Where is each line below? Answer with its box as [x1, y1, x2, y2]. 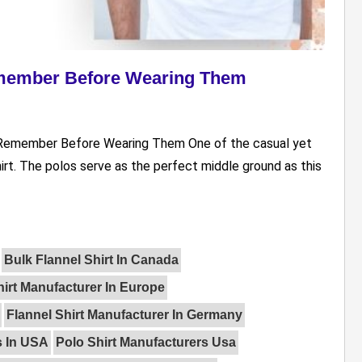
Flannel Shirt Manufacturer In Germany [6, 308, 242, 322]
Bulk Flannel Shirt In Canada [4, 253, 179, 267]
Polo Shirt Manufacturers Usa [56, 335, 236, 350]
